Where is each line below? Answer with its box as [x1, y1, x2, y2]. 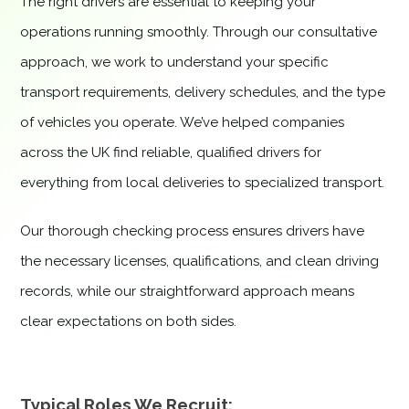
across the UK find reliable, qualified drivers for [20, 144, 322, 161]
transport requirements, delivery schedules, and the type [20, 84, 386, 100]
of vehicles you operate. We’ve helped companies [20, 114, 345, 131]
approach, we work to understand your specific [20, 54, 330, 70]
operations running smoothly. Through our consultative [20, 24, 378, 40]
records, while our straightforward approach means [20, 283, 355, 299]
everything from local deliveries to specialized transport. [20, 174, 385, 191]
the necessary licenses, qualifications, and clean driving [20, 253, 380, 269]
